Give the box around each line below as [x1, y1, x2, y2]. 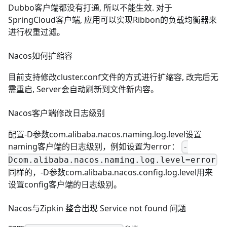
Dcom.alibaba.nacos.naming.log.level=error [8, 155, 216, 165]
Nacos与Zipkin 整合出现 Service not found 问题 [8, 203, 186, 214]
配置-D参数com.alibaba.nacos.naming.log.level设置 [8, 128, 202, 140]
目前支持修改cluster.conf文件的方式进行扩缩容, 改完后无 [8, 71, 218, 83]
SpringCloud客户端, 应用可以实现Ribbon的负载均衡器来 [8, 14, 217, 25]
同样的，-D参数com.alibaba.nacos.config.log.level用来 [8, 167, 213, 178]
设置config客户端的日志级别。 [8, 179, 122, 191]
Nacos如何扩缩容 [8, 50, 72, 61]
